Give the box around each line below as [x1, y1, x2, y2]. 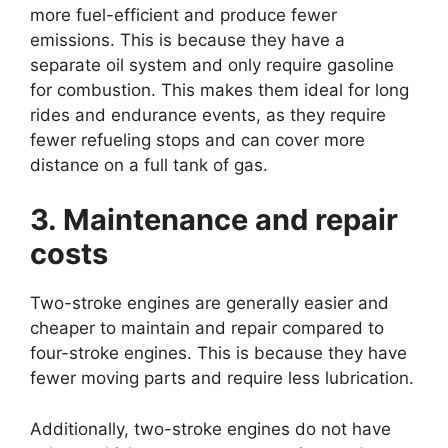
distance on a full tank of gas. [30, 154, 268, 175]
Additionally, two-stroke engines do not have [30, 418, 391, 439]
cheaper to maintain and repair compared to [30, 318, 384, 338]
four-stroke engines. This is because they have [30, 343, 407, 363]
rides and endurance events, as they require [30, 104, 386, 125]
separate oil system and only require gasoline [30, 54, 394, 75]
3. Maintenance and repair [30, 202, 398, 237]
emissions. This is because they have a [30, 29, 345, 50]
